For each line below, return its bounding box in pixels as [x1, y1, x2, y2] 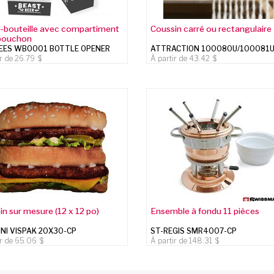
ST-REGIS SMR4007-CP [150, 226, 237, 235]
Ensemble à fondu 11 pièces [150, 206, 260, 216]
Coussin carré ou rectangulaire [150, 23, 272, 34]
